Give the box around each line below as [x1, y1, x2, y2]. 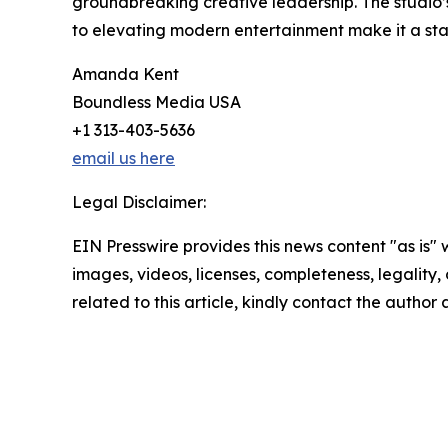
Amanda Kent [72, 64, 179, 85]
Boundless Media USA [72, 92, 241, 113]
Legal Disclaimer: [72, 192, 206, 213]
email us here [72, 148, 175, 169]
